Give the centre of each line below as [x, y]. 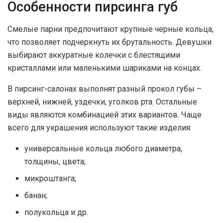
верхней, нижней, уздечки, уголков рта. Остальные [102, 102]
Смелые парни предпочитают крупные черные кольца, [111, 29]
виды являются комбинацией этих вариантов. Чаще [105, 115]
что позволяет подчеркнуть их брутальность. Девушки [110, 42]
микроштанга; [51, 179]
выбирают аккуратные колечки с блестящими [94, 55]
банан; [36, 196]
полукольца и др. [56, 213]
